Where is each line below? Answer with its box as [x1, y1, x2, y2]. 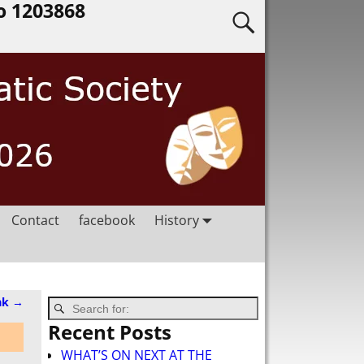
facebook [79, 210, 135, 229]
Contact [11, 210, 59, 229]
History [154, 210, 199, 229]
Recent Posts [48, 318, 171, 346]
